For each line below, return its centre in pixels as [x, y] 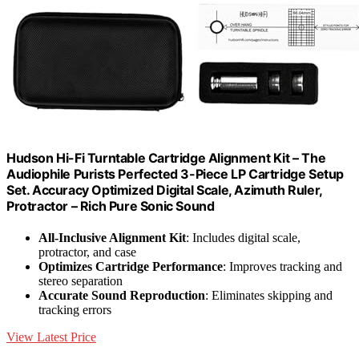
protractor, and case [87, 252]
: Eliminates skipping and [269, 296]
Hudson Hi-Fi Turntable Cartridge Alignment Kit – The [166, 158]
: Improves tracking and [282, 267]
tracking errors [75, 310]
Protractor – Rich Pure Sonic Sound [111, 206]
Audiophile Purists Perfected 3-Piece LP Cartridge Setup [175, 174]
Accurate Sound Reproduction [122, 296]
